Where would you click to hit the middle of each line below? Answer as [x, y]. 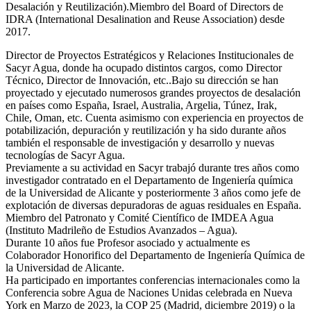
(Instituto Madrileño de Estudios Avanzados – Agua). [121, 230]
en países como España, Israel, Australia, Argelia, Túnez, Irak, [141, 105]
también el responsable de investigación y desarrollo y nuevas [140, 142]
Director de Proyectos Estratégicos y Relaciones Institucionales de [150, 55]
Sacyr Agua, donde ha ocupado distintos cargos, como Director [144, 67]
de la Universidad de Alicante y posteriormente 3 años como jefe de [153, 192]
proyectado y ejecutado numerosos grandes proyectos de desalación [153, 92]
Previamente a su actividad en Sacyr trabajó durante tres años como [152, 167]
